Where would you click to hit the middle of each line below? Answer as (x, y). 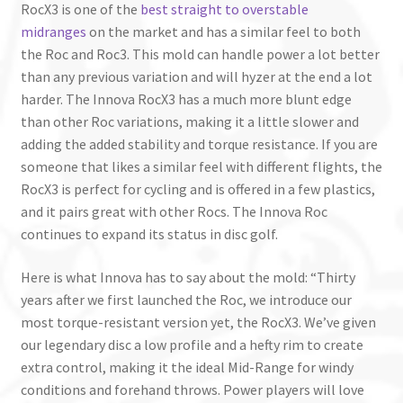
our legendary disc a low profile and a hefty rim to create (192, 344)
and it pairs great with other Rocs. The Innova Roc (174, 212)
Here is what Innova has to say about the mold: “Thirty (188, 277)
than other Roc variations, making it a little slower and (189, 122)
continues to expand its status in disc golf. (149, 234)
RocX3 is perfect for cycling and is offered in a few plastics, (197, 189)
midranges (53, 32)
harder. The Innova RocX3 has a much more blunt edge (186, 99)
